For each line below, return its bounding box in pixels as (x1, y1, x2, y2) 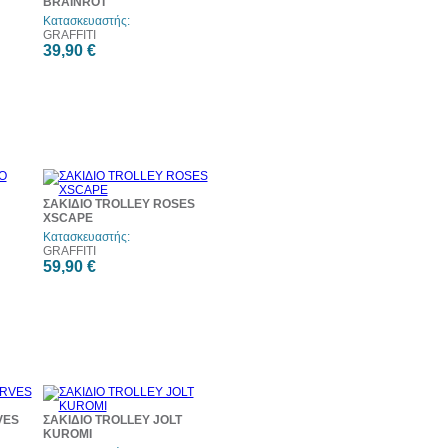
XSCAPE (42, 211, 93, 225)
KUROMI (42, 427, 92, 441)
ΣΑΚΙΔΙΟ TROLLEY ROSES (42, 197, 195, 211)
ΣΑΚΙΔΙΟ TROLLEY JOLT (42, 413, 182, 427)
